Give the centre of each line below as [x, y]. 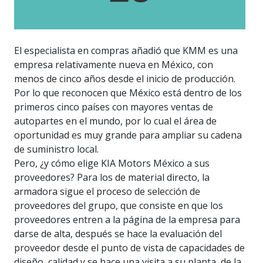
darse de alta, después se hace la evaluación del [118, 234]
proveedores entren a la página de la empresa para [127, 220]
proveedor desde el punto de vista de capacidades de [129, 248]
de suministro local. [56, 149]
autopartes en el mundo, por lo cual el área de [115, 121]
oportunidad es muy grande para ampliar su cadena [128, 135]
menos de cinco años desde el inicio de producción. [125, 79]
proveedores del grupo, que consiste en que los [119, 206]
